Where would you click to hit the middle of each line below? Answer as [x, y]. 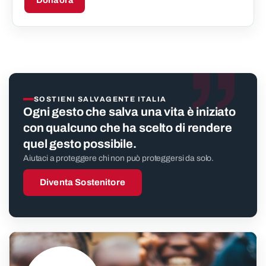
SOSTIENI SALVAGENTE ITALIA [100, 99]
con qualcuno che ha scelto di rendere [128, 128]
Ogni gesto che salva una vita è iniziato [130, 112]
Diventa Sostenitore [83, 183]
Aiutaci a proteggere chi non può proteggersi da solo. [119, 159]
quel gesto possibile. [80, 144]
